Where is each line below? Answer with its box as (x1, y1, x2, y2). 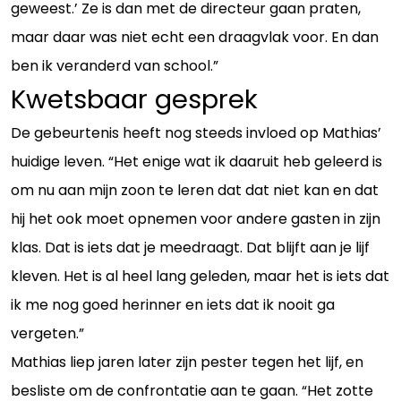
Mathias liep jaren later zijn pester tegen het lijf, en (11, 352, 363, 372)
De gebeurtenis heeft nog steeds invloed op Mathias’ (11, 123, 381, 143)
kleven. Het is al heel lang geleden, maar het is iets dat (11, 266, 389, 286)
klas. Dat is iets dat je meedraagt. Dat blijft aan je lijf (11, 237, 370, 258)
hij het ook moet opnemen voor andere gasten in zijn (11, 209, 380, 229)
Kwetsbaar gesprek (11, 81, 258, 117)
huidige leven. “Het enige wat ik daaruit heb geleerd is (11, 151, 382, 172)
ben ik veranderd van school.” (11, 55, 218, 76)
